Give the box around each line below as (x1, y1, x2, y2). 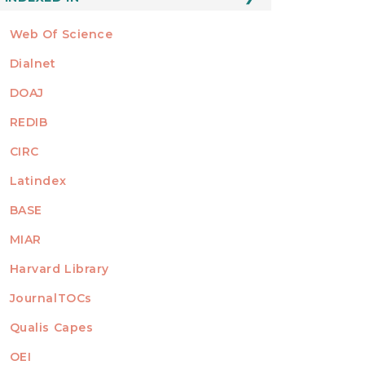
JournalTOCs (9, 291, 92, 306)
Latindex (9, 174, 67, 188)
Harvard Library (9, 262, 110, 276)
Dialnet (9, 56, 56, 71)
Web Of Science (9, 27, 117, 42)
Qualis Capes (9, 320, 94, 335)
